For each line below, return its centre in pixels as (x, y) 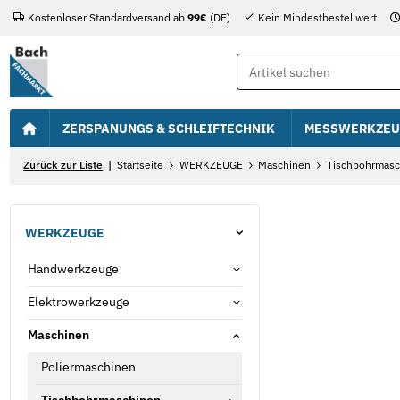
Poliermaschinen (88, 367)
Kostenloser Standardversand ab (107, 18)
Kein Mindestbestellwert (317, 18)
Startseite (141, 165)
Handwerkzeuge (73, 269)
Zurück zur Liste (63, 165)
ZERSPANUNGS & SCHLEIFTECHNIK (169, 127)
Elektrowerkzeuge (79, 302)
